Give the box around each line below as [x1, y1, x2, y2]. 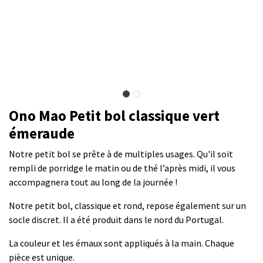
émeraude [9, 124, 75, 143]
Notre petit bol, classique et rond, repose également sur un [9, 200, 246, 212]
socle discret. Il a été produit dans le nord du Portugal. [9, 214, 224, 226]
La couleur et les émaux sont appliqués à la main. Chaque [9, 237, 234, 249]
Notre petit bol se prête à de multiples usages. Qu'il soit [9, 148, 233, 160]
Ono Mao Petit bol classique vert [9, 106, 220, 126]
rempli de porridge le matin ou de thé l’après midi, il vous [9, 162, 235, 174]
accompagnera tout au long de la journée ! [9, 176, 177, 188]
